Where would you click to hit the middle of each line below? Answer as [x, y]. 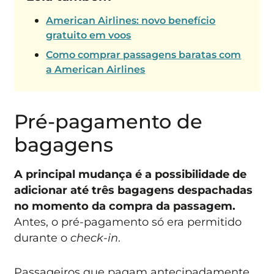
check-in [94, 237]
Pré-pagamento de [109, 121]
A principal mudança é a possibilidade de [131, 174]
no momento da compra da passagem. [125, 206]
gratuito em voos [89, 35]
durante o [43, 237]
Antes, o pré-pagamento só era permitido [128, 221]
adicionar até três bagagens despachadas [134, 190]
